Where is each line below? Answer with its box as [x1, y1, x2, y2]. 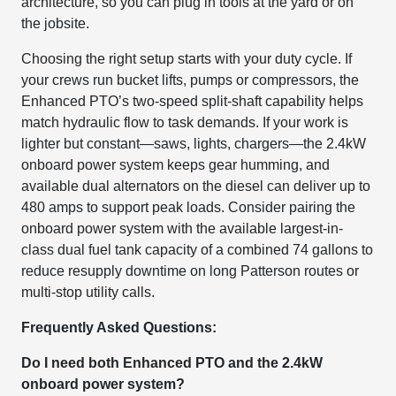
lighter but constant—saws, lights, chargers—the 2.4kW [21, 135, 367, 151]
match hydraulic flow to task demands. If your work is [21, 114, 349, 130]
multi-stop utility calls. [21, 284, 156, 300]
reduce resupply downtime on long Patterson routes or [21, 263, 360, 278]
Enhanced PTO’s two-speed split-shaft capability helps [21, 93, 364, 109]
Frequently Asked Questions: [21, 319, 217, 335]
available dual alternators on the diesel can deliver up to [21, 178, 371, 194]
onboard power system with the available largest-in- [21, 220, 344, 236]
